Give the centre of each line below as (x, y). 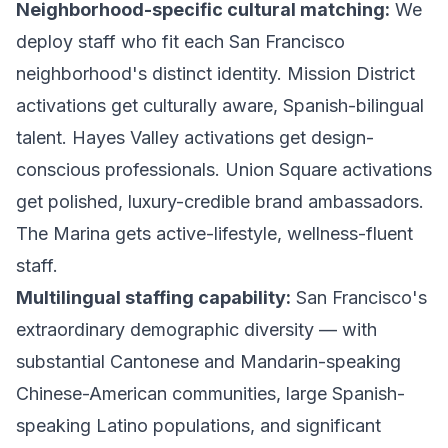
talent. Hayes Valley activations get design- (195, 137)
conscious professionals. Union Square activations (224, 169)
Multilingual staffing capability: (153, 297)
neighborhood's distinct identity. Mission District (215, 73)
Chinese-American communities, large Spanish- (210, 393)
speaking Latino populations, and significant (198, 425)
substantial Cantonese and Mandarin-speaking (208, 361)
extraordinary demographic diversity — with (196, 329)
